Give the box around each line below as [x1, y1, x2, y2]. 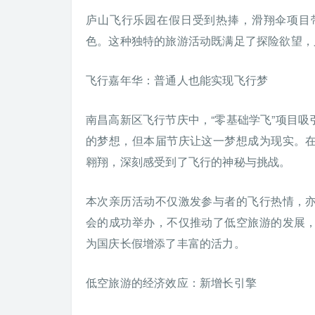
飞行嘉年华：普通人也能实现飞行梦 [86, 72, 269, 88]
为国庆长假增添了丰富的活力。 [86, 235, 245, 251]
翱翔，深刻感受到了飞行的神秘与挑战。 [86, 153, 291, 169]
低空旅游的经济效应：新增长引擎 [86, 274, 257, 290]
